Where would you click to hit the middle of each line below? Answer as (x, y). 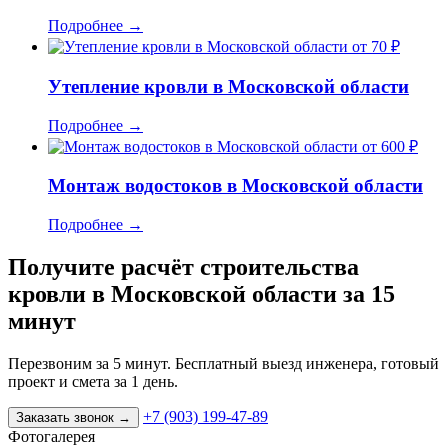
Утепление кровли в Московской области (228, 86)
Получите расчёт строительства (183, 267)
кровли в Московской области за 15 (201, 294)
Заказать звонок (67, 417)
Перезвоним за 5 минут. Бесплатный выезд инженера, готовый (223, 363)
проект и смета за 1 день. (93, 381)
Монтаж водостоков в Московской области (235, 186)
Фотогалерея (51, 436)
